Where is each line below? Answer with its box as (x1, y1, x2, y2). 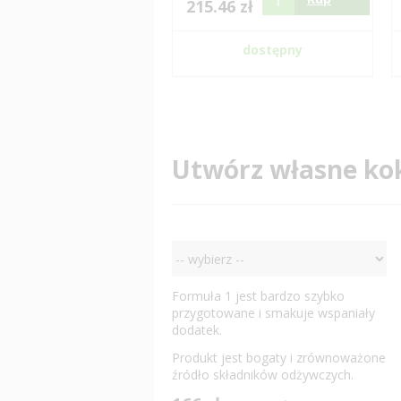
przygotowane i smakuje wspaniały (172, 304, 375, 321)
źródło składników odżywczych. (172, 366, 354, 383)
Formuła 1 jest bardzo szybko (172, 287, 345, 304)
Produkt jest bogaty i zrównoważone (172, 349, 386, 366)
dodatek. (172, 321, 222, 338)
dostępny (243, 41, 303, 58)
